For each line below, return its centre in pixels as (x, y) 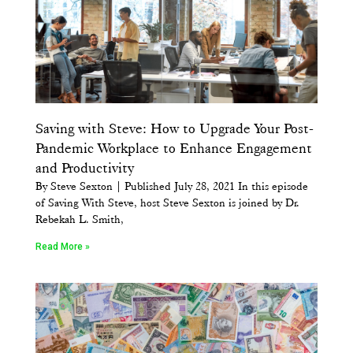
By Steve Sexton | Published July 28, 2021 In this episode (172, 186)
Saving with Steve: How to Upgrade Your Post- (175, 129)
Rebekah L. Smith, (80, 219)
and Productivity (85, 168)
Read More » (63, 247)
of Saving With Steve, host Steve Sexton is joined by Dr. (167, 203)
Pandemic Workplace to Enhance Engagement (174, 149)
